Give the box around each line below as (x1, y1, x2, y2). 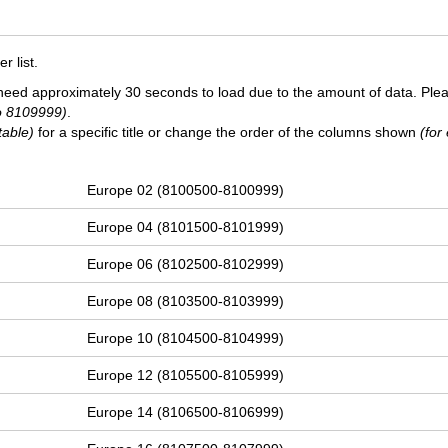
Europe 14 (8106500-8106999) (87, 404, 285, 421)
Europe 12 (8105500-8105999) (87, 367, 285, 384)
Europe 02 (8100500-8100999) (87, 182, 285, 199)
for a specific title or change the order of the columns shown (34, 124, 420, 141)
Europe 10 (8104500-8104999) (87, 330, 285, 347)
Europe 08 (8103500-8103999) (87, 293, 285, 310)
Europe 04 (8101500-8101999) (87, 219, 285, 236)
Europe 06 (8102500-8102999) (87, 256, 285, 273)
